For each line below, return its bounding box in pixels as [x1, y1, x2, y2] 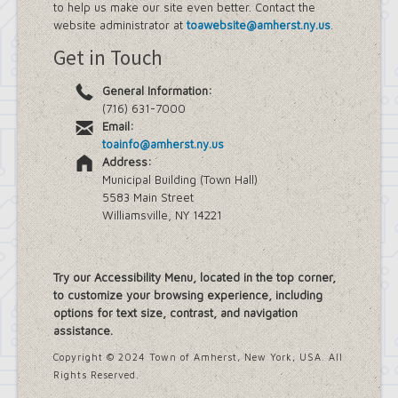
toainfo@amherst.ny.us [102, 137, 224, 151]
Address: [102, 155, 152, 169]
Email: [102, 119, 134, 133]
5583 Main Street [102, 190, 194, 204]
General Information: [102, 84, 212, 98]
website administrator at [53, 18, 187, 32]
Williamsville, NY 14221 [102, 208, 222, 222]
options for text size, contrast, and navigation [53, 306, 298, 320]
